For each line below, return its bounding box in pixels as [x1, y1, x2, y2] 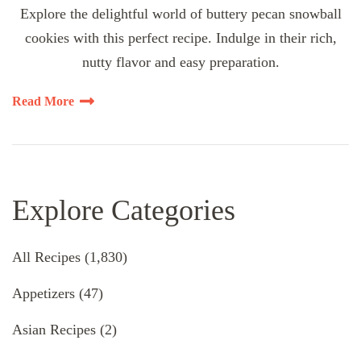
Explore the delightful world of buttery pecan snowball [19, 5, 342, 22]
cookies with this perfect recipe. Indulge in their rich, [24, 29, 337, 46]
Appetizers [12, 284, 75, 301]
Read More [12, 93, 74, 108]
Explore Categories [12, 193, 235, 226]
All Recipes [12, 248, 81, 265]
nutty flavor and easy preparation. [81, 53, 280, 70]
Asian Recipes [12, 321, 96, 338]
